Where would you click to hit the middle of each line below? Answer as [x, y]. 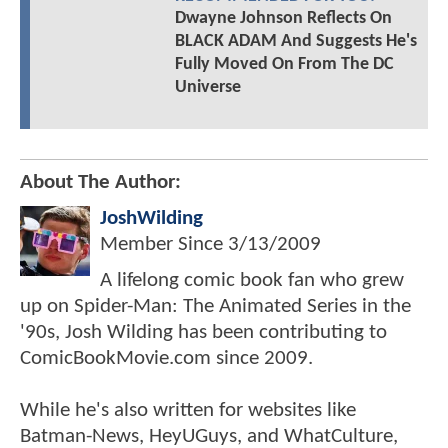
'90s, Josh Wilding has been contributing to [203, 332]
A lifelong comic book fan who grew [252, 280]
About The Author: [100, 182]
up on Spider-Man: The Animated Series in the [215, 306]
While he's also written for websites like [188, 410]
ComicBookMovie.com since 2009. [166, 358]
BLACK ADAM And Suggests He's [295, 41]
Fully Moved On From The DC [284, 64]
